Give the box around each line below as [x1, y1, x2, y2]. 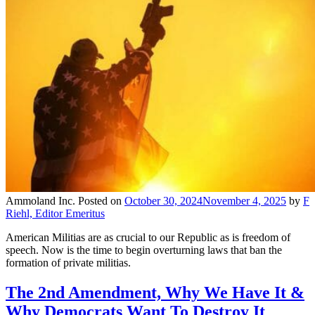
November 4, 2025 [202, 194, 286, 207]
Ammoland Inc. [6, 194, 75, 207]
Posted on [78, 194, 124, 207]
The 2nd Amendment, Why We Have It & [6, 283, 304, 302]
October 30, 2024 [124, 194, 202, 207]
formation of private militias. [6, 256, 131, 269]
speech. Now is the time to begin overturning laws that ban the [6, 243, 282, 256]
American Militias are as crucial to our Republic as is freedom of [6, 231, 290, 243]
